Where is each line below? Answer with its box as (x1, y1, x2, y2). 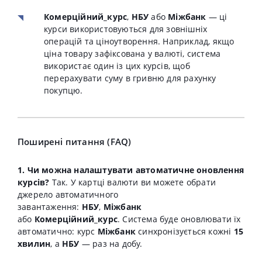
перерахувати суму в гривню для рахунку (44, 73, 216, 84)
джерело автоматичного (18, 189, 119, 200)
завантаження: (18, 201, 82, 212)
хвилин (18, 238, 51, 249)
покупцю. (44, 85, 83, 96)
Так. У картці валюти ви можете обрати (49, 177, 216, 188)
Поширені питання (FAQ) (18, 136, 132, 147)
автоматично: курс (18, 226, 98, 237)
